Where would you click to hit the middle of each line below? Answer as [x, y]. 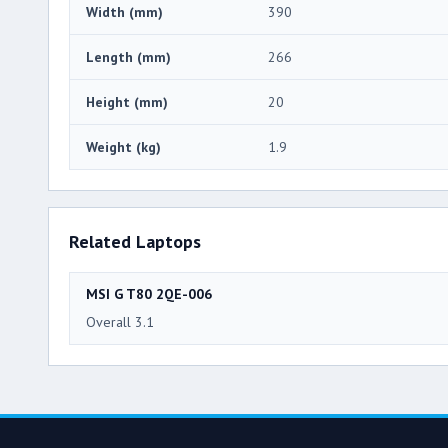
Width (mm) [124, 12]
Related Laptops [135, 242]
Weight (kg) [123, 147]
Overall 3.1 [120, 322]
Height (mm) [127, 102]
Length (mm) [128, 57]
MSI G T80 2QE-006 [149, 294]
